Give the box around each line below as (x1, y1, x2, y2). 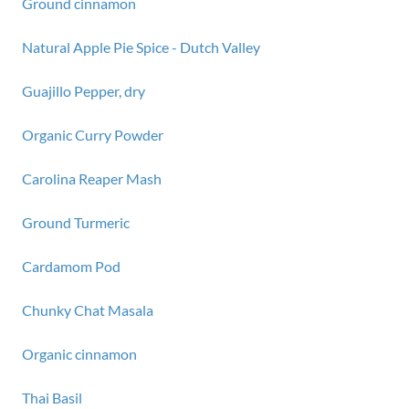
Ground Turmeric (22, 214, 130, 231)
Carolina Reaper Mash (22, 170, 162, 187)
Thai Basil (22, 389, 82, 406)
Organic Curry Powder (22, 126, 163, 143)
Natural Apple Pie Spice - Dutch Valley (22, 38, 260, 56)
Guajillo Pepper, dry (22, 82, 145, 100)
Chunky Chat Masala (22, 301, 153, 319)
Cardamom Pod (22, 257, 121, 275)
